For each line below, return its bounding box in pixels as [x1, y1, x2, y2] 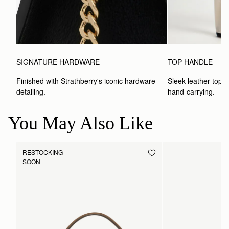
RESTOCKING [22, 148, 63, 157]
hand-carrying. [168, 86, 215, 97]
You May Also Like [8, 113, 153, 134]
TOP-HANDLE [168, 57, 213, 67]
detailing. [16, 86, 45, 97]
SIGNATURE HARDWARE [16, 57, 100, 67]
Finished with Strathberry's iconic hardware [16, 76, 155, 86]
